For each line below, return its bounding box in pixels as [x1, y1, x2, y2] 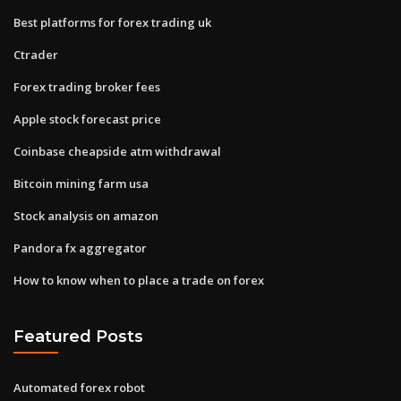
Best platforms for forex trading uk [13, 13, 211, 30]
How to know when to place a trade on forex [13, 271, 264, 288]
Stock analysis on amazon [13, 207, 158, 224]
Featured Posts [13, 327, 143, 346]
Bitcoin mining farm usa [13, 175, 149, 192]
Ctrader [13, 46, 58, 63]
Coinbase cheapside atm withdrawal [13, 142, 221, 159]
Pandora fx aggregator [13, 239, 147, 256]
